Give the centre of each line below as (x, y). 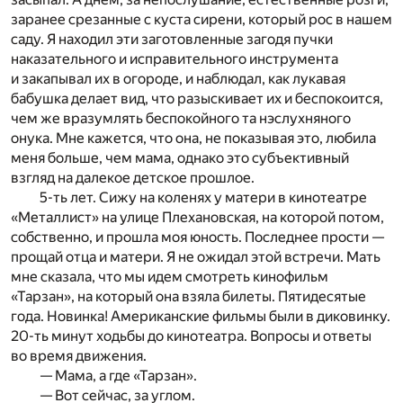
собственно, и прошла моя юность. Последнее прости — (197, 237)
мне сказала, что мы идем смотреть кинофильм (170, 276)
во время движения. (79, 355)
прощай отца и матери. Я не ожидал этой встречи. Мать (196, 256)
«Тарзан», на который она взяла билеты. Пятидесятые (188, 296)
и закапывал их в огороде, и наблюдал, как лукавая (178, 78)
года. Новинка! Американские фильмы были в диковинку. (201, 316)
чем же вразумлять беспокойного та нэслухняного (181, 118)
